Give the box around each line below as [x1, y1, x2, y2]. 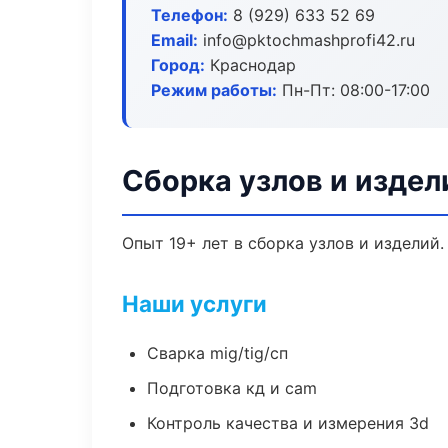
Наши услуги [122, 290, 267, 317]
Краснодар [205, 55, 296, 75]
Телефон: [151, 5, 228, 25]
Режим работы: [151, 80, 277, 100]
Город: [151, 55, 205, 75]
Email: [151, 30, 198, 50]
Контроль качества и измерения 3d [147, 413, 429, 433]
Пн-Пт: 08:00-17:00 [277, 80, 430, 100]
